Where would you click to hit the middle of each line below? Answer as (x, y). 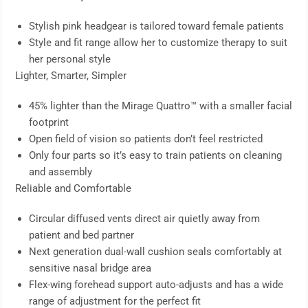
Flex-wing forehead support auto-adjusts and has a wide (156, 285)
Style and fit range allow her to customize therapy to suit (158, 43)
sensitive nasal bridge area (90, 268)
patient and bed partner (81, 235)
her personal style (70, 59)
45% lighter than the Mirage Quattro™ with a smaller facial (161, 106)
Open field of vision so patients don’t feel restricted (146, 139)
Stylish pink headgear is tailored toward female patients (156, 26)
